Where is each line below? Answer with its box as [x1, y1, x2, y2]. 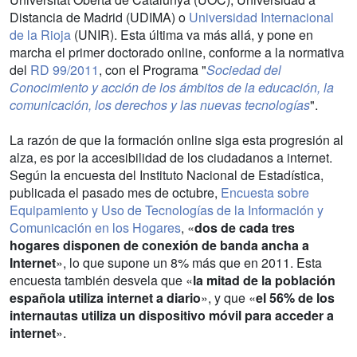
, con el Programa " [99, 60, 206, 79]
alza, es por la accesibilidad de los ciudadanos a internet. [10, 147, 332, 167]
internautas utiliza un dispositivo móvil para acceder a [10, 305, 334, 324]
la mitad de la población [193, 270, 335, 289]
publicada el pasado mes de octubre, [10, 182, 221, 202]
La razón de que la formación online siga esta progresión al [10, 130, 343, 149]
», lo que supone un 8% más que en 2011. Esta [56, 253, 322, 272]
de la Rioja [10, 25, 74, 44]
